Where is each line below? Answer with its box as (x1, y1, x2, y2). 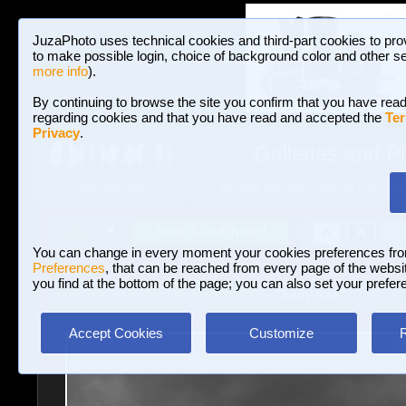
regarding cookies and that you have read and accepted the (33, 110, 385, 125)
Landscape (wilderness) (121, 287, 259, 302)
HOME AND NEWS (72, 184, 150, 195)
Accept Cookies (69, 325, 163, 341)
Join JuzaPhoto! (154, 224, 266, 239)
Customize (248, 325, 314, 341)
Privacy (33, 125, 80, 140)
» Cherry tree (258, 287, 339, 302)
